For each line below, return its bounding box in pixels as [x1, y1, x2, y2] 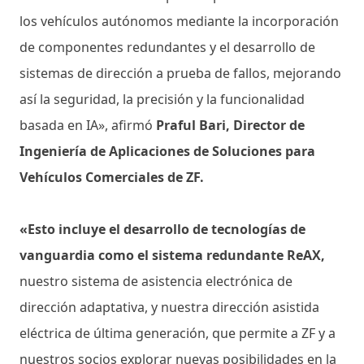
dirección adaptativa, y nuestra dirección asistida [19, 297, 319, 316]
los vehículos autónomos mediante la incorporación [19, 11, 339, 30]
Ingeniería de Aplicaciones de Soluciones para [19, 141, 315, 160]
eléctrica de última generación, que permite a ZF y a [19, 323, 336, 342]
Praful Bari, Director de [156, 115, 305, 134]
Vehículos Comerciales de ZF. [19, 167, 204, 186]
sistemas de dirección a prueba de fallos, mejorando [19, 63, 341, 82]
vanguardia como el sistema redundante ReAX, [19, 245, 325, 264]
